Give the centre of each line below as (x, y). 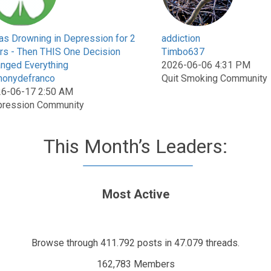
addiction (181, 38)
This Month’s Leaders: (135, 146)
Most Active (135, 194)
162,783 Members (135, 264)
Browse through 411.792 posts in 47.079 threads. (135, 243)
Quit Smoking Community (214, 78)
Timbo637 (183, 52)
